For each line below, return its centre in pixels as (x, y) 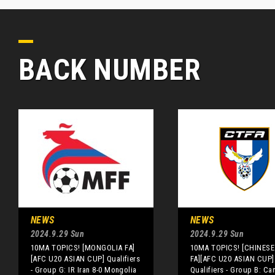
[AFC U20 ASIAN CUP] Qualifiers (86, 259)
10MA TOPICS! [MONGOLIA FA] (83, 248)
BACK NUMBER (110, 70)
